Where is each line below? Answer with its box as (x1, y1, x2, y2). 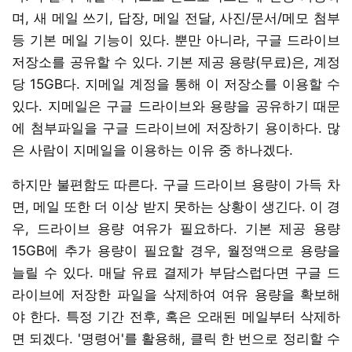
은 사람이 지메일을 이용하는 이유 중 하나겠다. (12, 141, 293, 158)
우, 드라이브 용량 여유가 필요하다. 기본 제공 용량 (12, 220, 340, 236)
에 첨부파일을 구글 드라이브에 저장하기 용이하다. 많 (12, 119, 340, 136)
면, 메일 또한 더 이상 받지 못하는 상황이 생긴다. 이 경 (12, 198, 340, 214)
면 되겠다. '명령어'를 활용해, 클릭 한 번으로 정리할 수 (12, 330, 340, 346)
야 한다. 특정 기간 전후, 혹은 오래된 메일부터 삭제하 (12, 308, 340, 324)
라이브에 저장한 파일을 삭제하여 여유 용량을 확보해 (12, 286, 340, 302)
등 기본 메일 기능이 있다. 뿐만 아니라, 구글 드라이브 (12, 31, 340, 48)
